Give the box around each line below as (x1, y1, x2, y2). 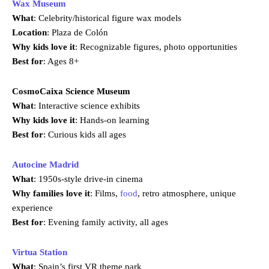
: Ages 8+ (43, 56, 79, 67)
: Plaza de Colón (47, 28, 108, 38)
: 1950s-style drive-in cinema (34, 174, 143, 184)
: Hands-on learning (75, 115, 150, 125)
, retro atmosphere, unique (138, 189, 236, 199)
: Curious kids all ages (43, 130, 126, 140)
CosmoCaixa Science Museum (12, 86, 130, 97)
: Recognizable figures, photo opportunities (75, 42, 237, 52)
